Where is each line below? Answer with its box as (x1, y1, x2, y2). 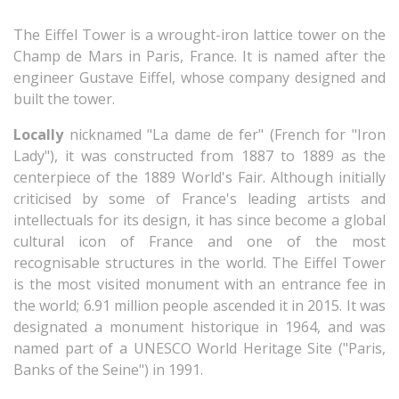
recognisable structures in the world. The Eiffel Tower (13, 252, 386, 273)
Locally (13, 124, 63, 144)
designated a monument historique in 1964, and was (13, 316, 386, 337)
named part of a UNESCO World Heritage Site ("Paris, (13, 338, 386, 358)
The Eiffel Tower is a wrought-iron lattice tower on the (13, 24, 386, 45)
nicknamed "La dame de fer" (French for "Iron (63, 124, 386, 144)
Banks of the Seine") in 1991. (13, 359, 203, 379)
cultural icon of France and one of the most (13, 231, 386, 251)
